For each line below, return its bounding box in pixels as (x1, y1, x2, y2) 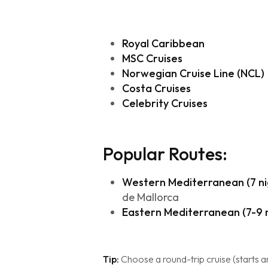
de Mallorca (122, 190, 179, 204)
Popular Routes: (103, 142, 227, 165)
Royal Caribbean (122, 36, 205, 50)
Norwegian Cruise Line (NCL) (122, 66, 264, 80)
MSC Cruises (122, 51, 182, 65)
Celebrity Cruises (122, 96, 208, 110)
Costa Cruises (122, 81, 191, 95)
